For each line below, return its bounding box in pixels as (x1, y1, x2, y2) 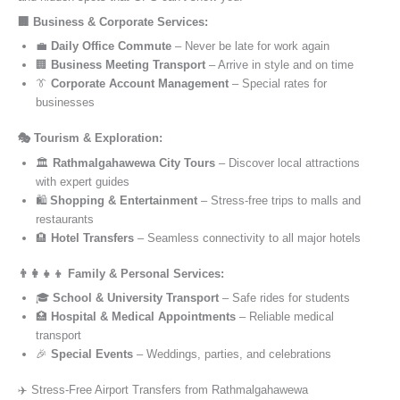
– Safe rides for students (219, 291, 350, 305)
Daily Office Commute (51, 38, 171, 53)
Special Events (51, 347, 133, 362)
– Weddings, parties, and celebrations (133, 347, 331, 362)
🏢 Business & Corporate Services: (18, 14, 208, 29)
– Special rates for (229, 76, 327, 90)
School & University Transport (53, 291, 219, 305)
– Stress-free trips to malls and (197, 193, 361, 207)
